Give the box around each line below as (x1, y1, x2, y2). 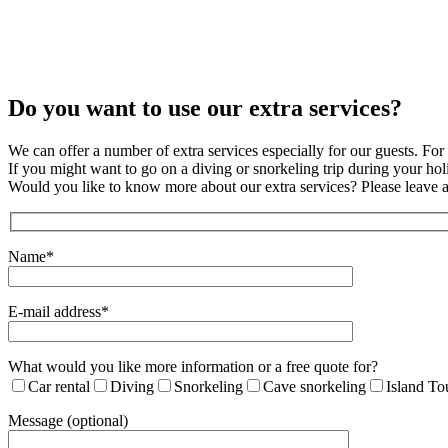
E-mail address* (8, 302, 109, 320)
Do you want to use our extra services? (8, 95, 402, 122)
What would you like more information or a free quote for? (8, 357, 378, 375)
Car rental (28, 377, 90, 395)
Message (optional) (8, 411, 128, 429)
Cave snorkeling (263, 377, 366, 395)
